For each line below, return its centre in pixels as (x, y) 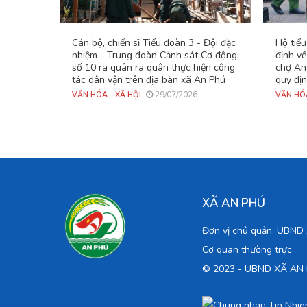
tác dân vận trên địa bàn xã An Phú (149, 80)
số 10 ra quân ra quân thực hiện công (153, 68)
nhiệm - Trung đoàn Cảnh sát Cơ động (155, 56)
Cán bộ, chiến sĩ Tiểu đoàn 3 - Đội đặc (154, 43)
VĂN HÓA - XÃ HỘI (107, 95)
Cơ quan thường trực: (248, 250)
